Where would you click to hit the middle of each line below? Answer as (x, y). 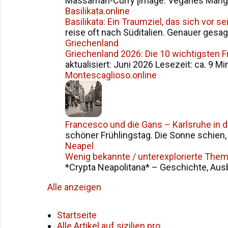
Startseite (77, 215)
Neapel (79, 146)
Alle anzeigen (74, 187)
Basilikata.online (97, 11)
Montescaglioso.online (111, 75)
